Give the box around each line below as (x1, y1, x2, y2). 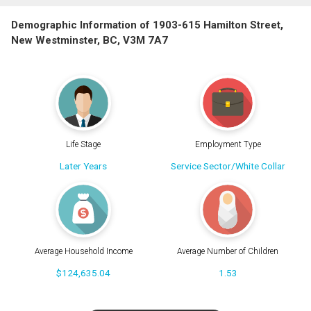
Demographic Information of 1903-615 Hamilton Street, (11, 19, 283, 32)
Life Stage (66, 139, 101, 149)
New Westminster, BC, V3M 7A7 (11, 34, 168, 47)
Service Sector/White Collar (170, 160, 285, 171)
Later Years (60, 160, 107, 171)
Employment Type (194, 139, 261, 149)
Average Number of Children (177, 246, 278, 257)
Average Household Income (34, 246, 133, 257)
